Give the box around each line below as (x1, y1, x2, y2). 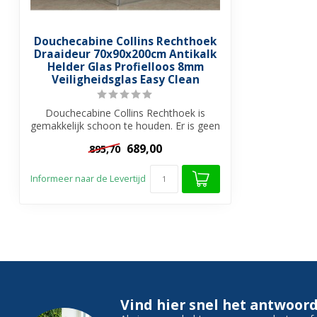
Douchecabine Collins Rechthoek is (45, 106, 205, 120)
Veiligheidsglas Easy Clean (51, 72, 200, 88)
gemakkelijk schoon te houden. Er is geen (30, 119, 220, 133)
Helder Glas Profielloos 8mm (47, 59, 204, 75)
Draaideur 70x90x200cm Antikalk (34, 47, 217, 62)
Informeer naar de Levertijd (30, 173, 146, 185)
